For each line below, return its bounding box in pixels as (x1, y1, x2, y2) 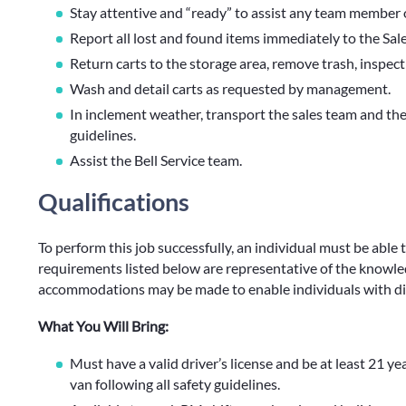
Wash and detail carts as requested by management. (70, 80, 391, 97)
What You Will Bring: (38, 317, 169, 334)
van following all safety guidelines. (70, 375, 280, 392)
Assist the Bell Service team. (70, 151, 242, 169)
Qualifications (38, 187, 189, 217)
